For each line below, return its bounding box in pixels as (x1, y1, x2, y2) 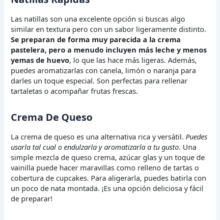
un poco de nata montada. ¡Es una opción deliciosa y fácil (11, 183, 204, 193)
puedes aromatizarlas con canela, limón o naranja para (11, 65, 196, 75)
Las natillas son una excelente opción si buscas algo (11, 13, 186, 24)
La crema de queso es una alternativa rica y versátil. (11, 131, 186, 141)
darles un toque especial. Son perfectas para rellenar (11, 75, 188, 85)
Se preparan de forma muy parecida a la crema (11, 34, 181, 44)
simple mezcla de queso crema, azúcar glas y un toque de (11, 152, 205, 162)
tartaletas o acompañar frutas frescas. (11, 85, 138, 96)
